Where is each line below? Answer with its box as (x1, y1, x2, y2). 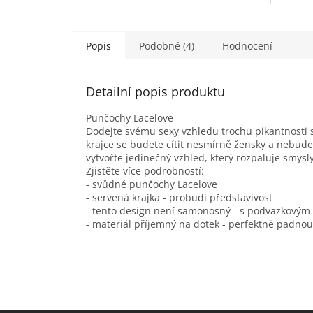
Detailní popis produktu (86, 82, 225, 100)
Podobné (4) (139, 38, 194, 52)
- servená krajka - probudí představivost (86, 190, 272, 204)
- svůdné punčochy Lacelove (86, 177, 217, 191)
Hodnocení (222, 38, 272, 52)
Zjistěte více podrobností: (86, 163, 204, 177)
